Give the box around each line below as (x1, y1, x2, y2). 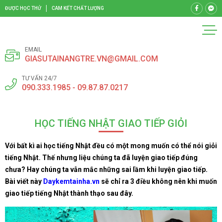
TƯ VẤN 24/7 (22, 75, 57, 82)
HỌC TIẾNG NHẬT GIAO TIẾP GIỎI (35, 117, 187, 129)
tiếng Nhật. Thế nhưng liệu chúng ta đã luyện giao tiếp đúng (5, 154, 198, 162)
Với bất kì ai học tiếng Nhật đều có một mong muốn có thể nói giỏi (5, 142, 217, 150)
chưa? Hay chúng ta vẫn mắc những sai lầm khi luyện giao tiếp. (5, 166, 208, 173)
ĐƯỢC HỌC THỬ (5, 5, 41, 11)
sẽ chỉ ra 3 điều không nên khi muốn (100, 177, 217, 185)
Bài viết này (5, 177, 42, 185)
